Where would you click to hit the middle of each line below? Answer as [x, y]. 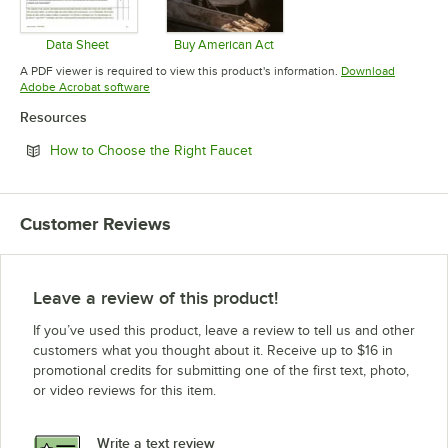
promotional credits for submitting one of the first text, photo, [221, 371]
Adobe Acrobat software [85, 87]
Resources [53, 117]
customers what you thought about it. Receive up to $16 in [213, 351]
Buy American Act [223, 45]
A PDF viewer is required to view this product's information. [179, 71]
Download [368, 71]
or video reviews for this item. [124, 391]
